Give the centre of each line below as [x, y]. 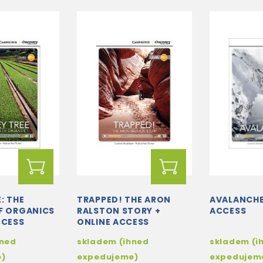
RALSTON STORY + [119, 211]
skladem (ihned [113, 242]
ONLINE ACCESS [113, 222]
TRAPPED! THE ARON [124, 200]
